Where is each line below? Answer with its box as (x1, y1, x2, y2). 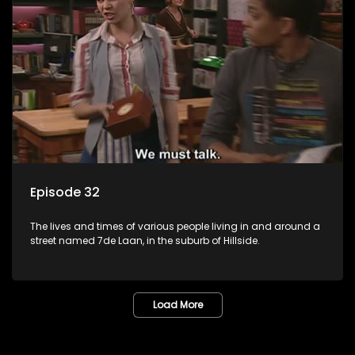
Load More (152, 297, 203, 311)
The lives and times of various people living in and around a (30, 219, 320, 233)
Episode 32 (30, 182, 100, 201)
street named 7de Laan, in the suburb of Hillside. (30, 233, 260, 247)
